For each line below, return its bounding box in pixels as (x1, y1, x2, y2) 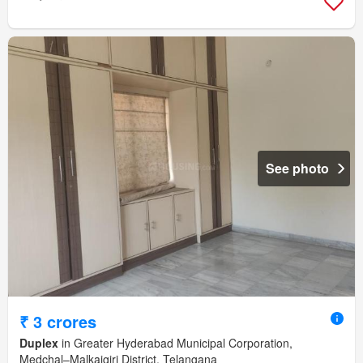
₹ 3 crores (19, 309, 96, 333)
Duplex (19, 334, 58, 351)
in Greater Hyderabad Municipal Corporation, (58, 334, 293, 351)
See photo (266, 158, 329, 177)
